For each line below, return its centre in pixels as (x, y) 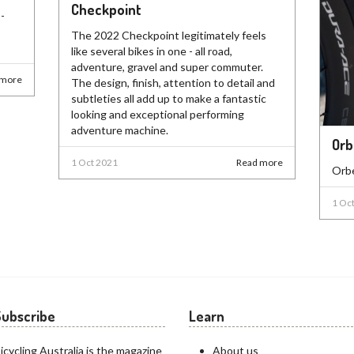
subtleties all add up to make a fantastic (169, 98)
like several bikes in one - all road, (152, 51)
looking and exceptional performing (158, 114)
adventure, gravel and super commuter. (167, 66)
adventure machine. (120, 130)
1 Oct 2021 (94, 162)
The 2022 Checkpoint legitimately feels (169, 35)
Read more (260, 162)
